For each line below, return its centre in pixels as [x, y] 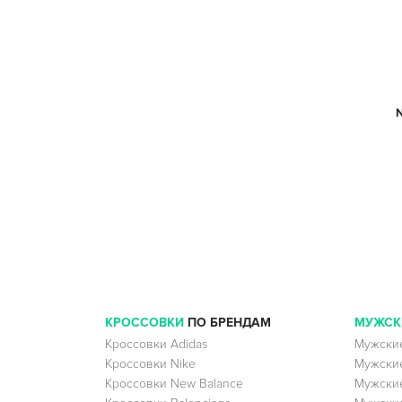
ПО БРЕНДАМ [227, 323]
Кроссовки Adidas [156, 344]
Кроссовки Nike [150, 364]
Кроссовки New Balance [174, 384]
